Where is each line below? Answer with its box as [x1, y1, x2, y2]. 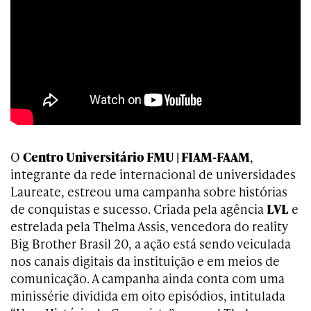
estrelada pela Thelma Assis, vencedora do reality [10, 217, 288, 235]
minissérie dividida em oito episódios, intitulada [10, 287, 285, 304]
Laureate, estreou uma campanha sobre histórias [10, 183, 287, 200]
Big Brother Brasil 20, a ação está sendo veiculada [10, 235, 291, 252]
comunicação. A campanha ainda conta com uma [10, 269, 285, 287]
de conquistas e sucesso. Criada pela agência [10, 200, 267, 217]
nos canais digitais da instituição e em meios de [10, 252, 280, 269]
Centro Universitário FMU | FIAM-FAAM [23, 148, 250, 165]
